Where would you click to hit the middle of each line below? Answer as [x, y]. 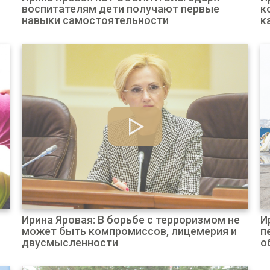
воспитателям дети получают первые [120, 9]
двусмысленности [70, 243]
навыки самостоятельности [95, 20]
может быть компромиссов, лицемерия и [129, 231]
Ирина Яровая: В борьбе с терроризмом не [130, 220]
